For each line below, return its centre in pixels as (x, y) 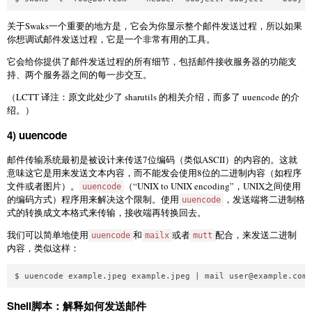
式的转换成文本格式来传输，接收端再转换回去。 (107, 213)
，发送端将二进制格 (264, 200)
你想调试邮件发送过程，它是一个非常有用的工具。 (111, 39)
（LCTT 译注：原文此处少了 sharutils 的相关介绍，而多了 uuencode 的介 (153, 96)
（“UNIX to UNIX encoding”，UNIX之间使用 (212, 186)
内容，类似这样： (43, 248)
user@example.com (268, 276)
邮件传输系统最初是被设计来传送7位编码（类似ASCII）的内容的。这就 (152, 160)
